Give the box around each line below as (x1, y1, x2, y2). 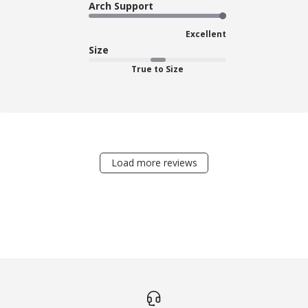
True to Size (131, 63, 184, 75)
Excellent (186, 27, 226, 40)
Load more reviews (111, 155, 197, 169)
